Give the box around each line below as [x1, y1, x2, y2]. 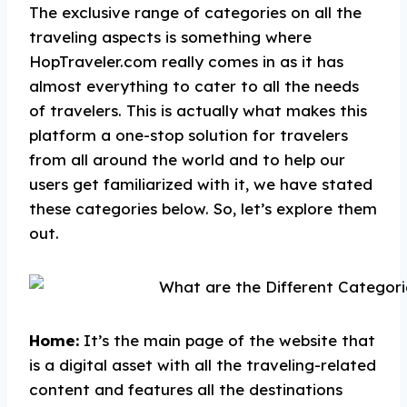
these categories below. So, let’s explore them [29, 199, 377, 218]
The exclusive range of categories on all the [29, 3, 362, 22]
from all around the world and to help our [29, 150, 345, 169]
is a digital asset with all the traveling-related [29, 355, 376, 374]
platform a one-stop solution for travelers [29, 125, 348, 144]
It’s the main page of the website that [84, 331, 375, 350]
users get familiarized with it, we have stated [29, 174, 372, 194]
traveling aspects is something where [29, 27, 312, 46]
